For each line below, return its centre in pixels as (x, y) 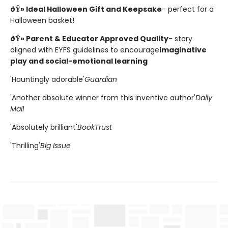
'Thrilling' (25, 145)
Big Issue (55, 145)
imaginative (183, 50)
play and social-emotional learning (79, 61)
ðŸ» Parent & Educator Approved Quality (89, 38)
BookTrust (95, 127)
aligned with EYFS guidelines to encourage (85, 50)
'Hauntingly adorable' (47, 79)
